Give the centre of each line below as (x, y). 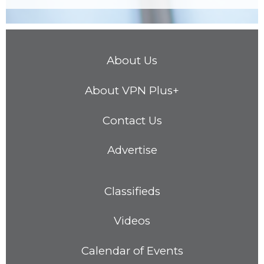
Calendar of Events (132, 250)
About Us (132, 61)
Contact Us (132, 120)
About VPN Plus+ (132, 90)
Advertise (132, 150)
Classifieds (132, 191)
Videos (132, 221)
